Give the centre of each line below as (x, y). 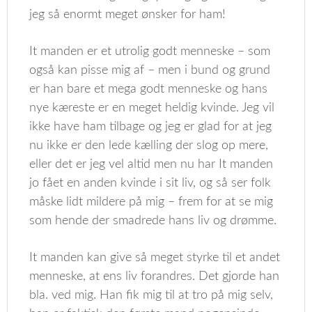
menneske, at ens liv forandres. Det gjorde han (155, 276)
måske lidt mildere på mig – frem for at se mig (151, 202)
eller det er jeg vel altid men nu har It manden (151, 164)
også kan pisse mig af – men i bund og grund (150, 70)
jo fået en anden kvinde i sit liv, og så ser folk (150, 183)
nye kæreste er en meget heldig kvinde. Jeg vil (152, 108)
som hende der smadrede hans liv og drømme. (153, 221)
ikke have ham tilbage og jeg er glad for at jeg (151, 127)
